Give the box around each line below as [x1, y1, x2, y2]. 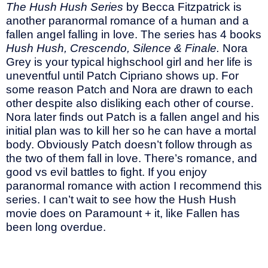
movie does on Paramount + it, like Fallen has [6, 206, 240, 220]
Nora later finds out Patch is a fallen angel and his [6, 110, 260, 123]
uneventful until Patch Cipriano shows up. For [6, 69, 239, 82]
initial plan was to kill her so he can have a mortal [6, 124, 256, 137]
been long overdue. [6, 220, 106, 233]
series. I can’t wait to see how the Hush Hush [6, 193, 236, 206]
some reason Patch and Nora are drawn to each [6, 83, 253, 96]
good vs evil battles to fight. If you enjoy [6, 165, 207, 178]
